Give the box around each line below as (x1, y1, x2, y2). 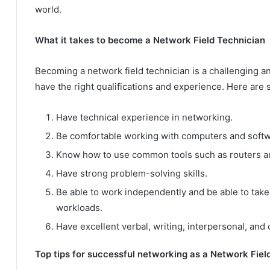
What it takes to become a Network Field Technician (35, 34, 265, 46)
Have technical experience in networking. (56, 111, 233, 123)
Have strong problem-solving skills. (56, 168, 207, 179)
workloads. (56, 202, 102, 213)
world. (35, 4, 61, 15)
